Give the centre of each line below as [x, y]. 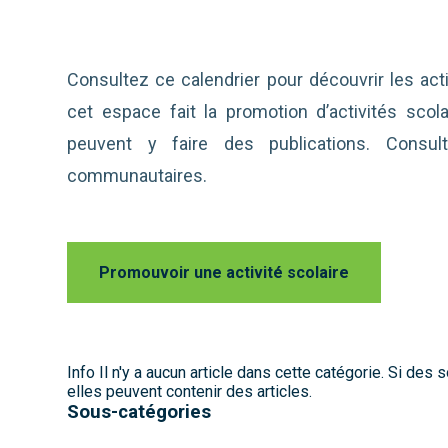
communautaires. [137, 175]
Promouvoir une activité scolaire [224, 272]
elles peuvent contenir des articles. [190, 391]
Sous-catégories [139, 411]
